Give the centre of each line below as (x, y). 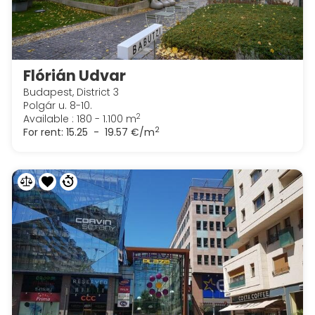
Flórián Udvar (75, 76)
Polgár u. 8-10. (58, 106)
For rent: (43, 133)
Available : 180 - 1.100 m (80, 119)
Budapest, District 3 (71, 92)
